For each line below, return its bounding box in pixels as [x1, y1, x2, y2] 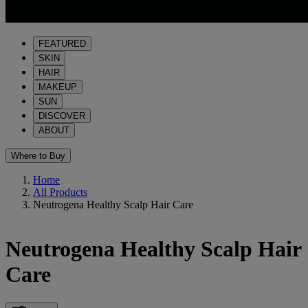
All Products [33, 186, 87, 198]
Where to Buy [11, 151, 65, 161]
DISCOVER [38, 111, 85, 121]
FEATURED [38, 38, 86, 49]
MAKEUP [38, 82, 77, 92]
